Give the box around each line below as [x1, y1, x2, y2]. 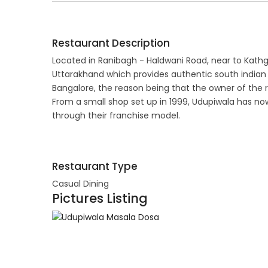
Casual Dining [52, 177, 109, 190]
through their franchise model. [52, 109, 180, 121]
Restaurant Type [52, 159, 138, 173]
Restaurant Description [52, 35, 170, 50]
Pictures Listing [52, 189, 148, 207]
